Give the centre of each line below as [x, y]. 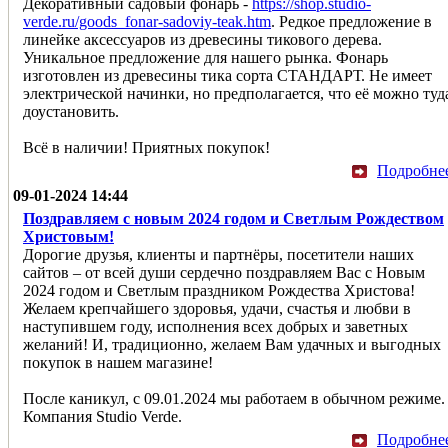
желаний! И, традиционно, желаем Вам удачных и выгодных [232, 344]
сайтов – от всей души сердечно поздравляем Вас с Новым [224, 272]
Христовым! [68, 236]
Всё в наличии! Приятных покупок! [146, 147]
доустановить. [71, 111]
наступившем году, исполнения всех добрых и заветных [215, 326]
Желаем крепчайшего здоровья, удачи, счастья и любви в [217, 308]
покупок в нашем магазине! [118, 362]
